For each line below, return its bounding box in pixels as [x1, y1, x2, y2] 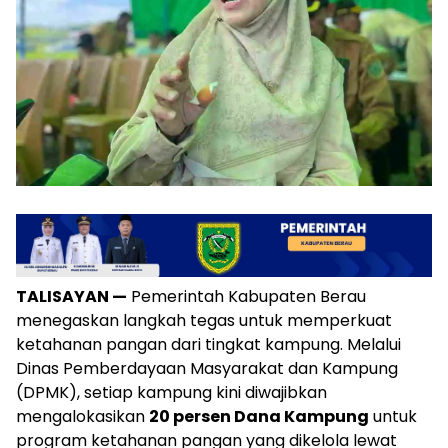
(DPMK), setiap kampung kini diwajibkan [16, 380, 327, 404]
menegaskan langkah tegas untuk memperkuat [16, 308, 392, 332]
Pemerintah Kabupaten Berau [127, 284, 366, 308]
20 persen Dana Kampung [149, 404, 369, 428]
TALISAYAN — [16, 284, 127, 308]
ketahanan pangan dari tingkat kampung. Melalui [16, 332, 401, 356]
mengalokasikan [16, 404, 149, 428]
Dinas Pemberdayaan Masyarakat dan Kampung [16, 356, 398, 380]
